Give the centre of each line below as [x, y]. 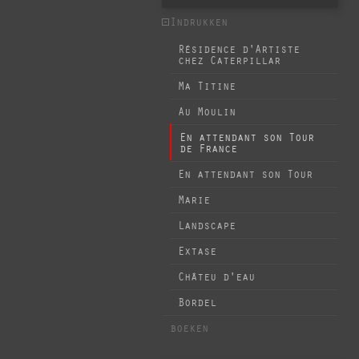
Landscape [207, 226]
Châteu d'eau [216, 278]
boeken [189, 329]
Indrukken [199, 23]
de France [208, 149]
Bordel [197, 303]
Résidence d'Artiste [239, 50]
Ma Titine [207, 87]
